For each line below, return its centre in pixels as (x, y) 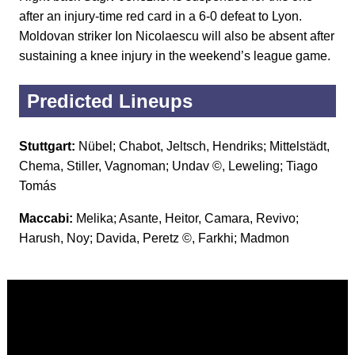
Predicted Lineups (110, 101)
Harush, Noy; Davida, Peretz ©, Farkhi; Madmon (154, 239)
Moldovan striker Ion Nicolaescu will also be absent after (177, 36)
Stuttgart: (49, 147)
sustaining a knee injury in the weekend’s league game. (175, 56)
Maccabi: (48, 219)
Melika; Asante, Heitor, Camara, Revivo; (187, 219)
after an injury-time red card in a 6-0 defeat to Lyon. (160, 17)
